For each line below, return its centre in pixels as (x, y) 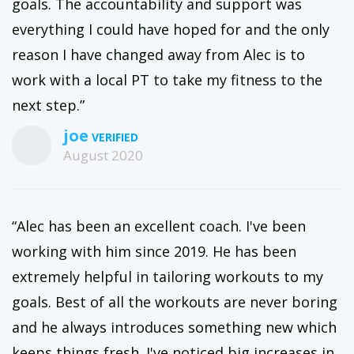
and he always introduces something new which (174, 327)
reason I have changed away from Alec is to (158, 55)
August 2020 (103, 155)
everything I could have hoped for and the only (171, 29)
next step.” (48, 105)
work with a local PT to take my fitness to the (167, 80)
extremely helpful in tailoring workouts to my (168, 277)
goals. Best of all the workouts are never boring (175, 302)
